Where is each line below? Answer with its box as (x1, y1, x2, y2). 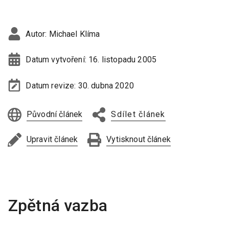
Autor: (26, 29, 49, 39)
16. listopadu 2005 (88, 55, 157, 65)
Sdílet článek (111, 109, 166, 119)
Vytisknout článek (106, 134, 171, 144)
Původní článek (27, 109, 83, 119)
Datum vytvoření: (26, 55, 89, 65)
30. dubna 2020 (78, 80, 134, 90)
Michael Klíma (49, 29, 100, 39)
